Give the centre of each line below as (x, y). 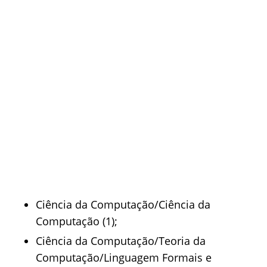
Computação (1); (77, 221)
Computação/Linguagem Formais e (124, 257)
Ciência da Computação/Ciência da (123, 204)
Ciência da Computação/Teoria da (121, 241)
